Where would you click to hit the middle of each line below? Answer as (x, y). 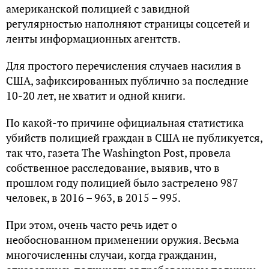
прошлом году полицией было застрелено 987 (122, 183)
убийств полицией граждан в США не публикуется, (134, 138)
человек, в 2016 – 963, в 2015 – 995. (93, 198)
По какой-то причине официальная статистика (125, 122)
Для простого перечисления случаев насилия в (124, 65)
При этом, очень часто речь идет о (92, 225)
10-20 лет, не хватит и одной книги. (96, 95)
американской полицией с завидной (98, 8)
